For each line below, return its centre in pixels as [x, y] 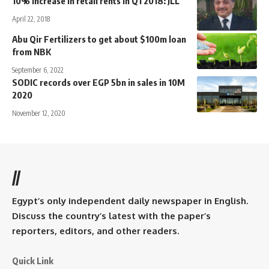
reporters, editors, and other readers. [95, 231]
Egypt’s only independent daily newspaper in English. [130, 201]
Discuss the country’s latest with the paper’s [111, 216]
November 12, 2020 [39, 113]
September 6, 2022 [38, 70]
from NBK [32, 51]
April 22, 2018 [31, 19]
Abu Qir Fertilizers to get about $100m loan [99, 39]
